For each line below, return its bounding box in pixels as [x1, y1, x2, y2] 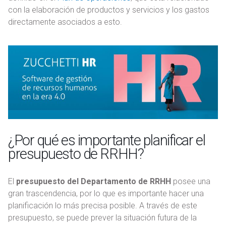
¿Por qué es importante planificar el [8, 131, 205, 149]
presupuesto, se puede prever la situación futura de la [8, 212, 197, 222]
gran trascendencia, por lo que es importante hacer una [8, 188, 204, 198]
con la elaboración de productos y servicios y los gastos [8, 5, 209, 15]
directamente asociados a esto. [8, 17, 122, 27]
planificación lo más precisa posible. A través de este [8, 200, 197, 210]
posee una [171, 176, 210, 186]
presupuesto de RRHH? [8, 145, 144, 162]
